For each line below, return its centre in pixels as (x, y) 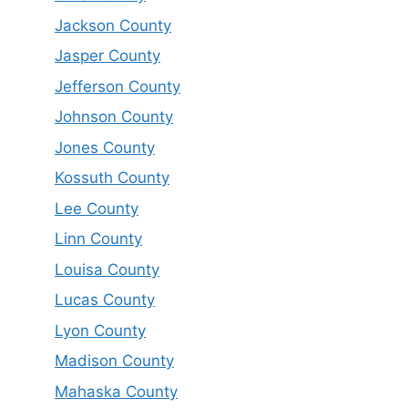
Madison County (114, 361)
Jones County (105, 147)
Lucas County (105, 300)
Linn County (98, 239)
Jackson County (113, 25)
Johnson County (114, 117)
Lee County (97, 208)
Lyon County (100, 330)
